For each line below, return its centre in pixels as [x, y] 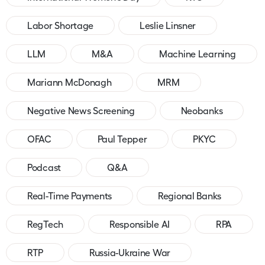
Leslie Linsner [168, 25]
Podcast [44, 167]
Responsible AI [140, 224]
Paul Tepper [122, 139]
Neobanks [202, 110]
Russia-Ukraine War [130, 252]
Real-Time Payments [70, 195]
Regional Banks [190, 195]
